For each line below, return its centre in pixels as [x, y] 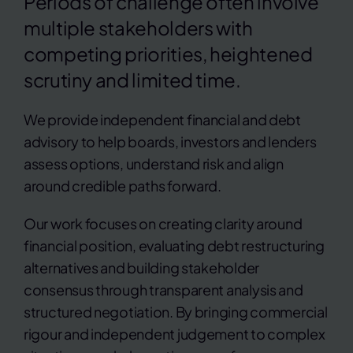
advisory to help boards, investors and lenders [170, 142]
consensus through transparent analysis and [163, 290]
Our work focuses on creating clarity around [163, 224]
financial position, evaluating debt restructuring [174, 246]
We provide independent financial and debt [162, 120]
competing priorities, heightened [168, 54]
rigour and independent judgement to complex [174, 334]
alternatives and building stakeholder [141, 268]
